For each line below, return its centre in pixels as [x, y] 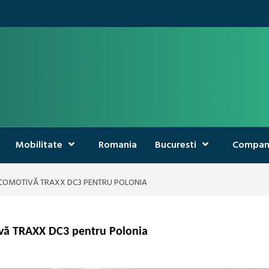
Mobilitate [39, 146]
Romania [118, 146]
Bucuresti [176, 146]
